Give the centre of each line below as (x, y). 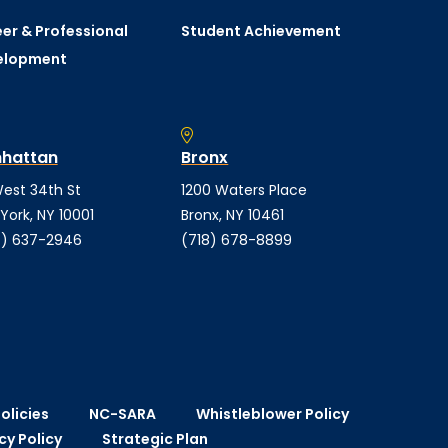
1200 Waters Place (244, 190)
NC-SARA (122, 414)
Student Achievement (261, 31)
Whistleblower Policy (272, 414)
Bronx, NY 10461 (233, 215)
